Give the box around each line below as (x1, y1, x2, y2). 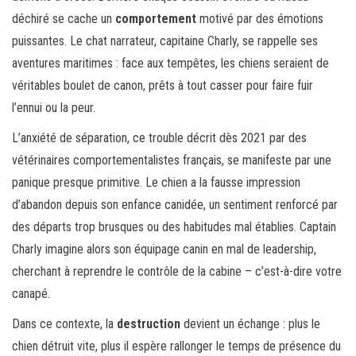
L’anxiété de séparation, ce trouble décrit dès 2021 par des (12, 130, 307, 146)
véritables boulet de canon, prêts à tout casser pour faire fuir (12, 78, 313, 94)
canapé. (12, 286, 50, 302)
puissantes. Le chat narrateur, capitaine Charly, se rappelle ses (12, 33, 318, 49)
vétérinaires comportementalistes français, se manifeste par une (12, 153, 331, 168)
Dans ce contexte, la (12, 316, 117, 332)
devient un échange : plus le (180, 316, 320, 332)
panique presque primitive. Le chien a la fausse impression (12, 175, 300, 191)
